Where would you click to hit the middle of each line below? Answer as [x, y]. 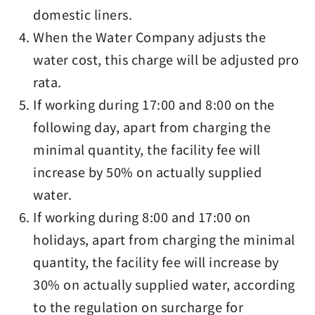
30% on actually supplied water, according [164, 284]
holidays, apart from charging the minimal [164, 239]
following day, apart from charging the [152, 127]
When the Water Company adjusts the [150, 37]
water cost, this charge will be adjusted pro [166, 59]
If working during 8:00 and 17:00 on [142, 217]
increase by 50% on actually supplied [148, 172]
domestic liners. [83, 14]
